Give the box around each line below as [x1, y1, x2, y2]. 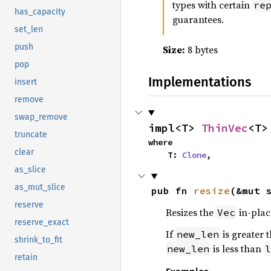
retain [15, 252, 38, 263]
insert [15, 77, 37, 88]
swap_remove [15, 112, 68, 123]
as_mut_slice [15, 182, 65, 193]
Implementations [148, 74, 251, 90]
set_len [15, 24, 43, 35]
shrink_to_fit [15, 235, 62, 246]
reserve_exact [15, 217, 69, 228]
